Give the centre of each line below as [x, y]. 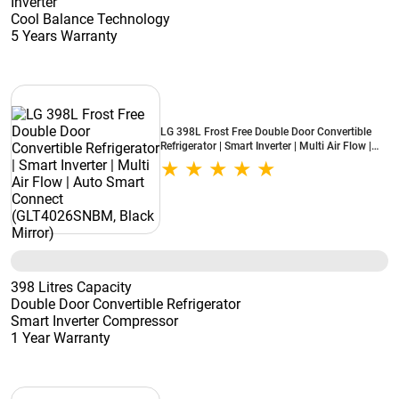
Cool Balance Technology [90, 19]
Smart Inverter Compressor [94, 321]
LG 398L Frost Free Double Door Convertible [266, 132]
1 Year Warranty [61, 338]
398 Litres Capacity [71, 287]
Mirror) [177, 175]
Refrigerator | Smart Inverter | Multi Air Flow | [266, 146]
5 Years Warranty [64, 36]
